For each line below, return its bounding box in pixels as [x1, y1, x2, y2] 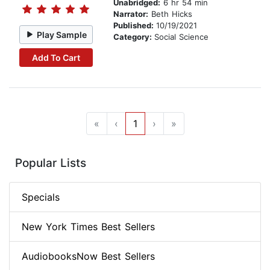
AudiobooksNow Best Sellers [22, 250, 155, 263]
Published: [113, 20, 156, 31]
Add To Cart [31, 52, 80, 63]
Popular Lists [15, 156, 86, 171]
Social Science [154, 32, 209, 42]
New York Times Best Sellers [22, 221, 155, 233]
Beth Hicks [148, 9, 192, 19]
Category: [113, 32, 154, 42]
